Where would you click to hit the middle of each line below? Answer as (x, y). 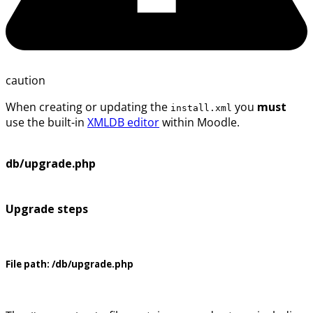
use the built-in (46, 123)
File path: (28, 264)
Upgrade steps (47, 209)
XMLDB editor (123, 123)
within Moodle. (199, 123)
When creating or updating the (88, 107)
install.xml (201, 108)
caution (26, 81)
